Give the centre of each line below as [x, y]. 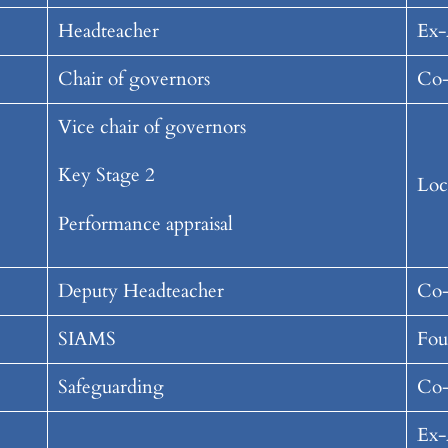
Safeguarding [110, 387]
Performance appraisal [145, 223]
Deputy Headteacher [140, 291]
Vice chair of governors [151, 127]
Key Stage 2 [106, 175]
